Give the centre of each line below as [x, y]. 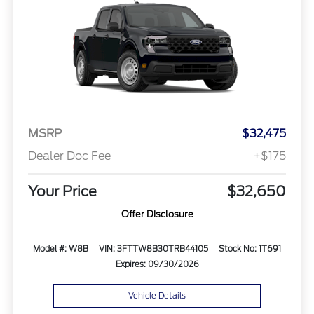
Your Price [62, 191]
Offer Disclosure [157, 214]
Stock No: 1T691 [250, 248]
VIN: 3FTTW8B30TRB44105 [153, 248]
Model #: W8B [61, 248]
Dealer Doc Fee [69, 156]
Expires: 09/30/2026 [157, 264]
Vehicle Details [157, 295]
